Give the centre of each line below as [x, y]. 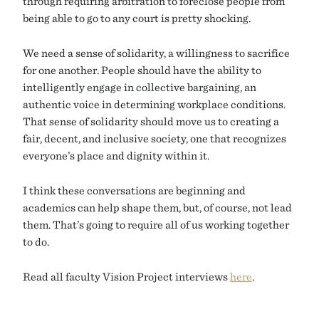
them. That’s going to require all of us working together [156, 225]
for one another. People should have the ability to [142, 70]
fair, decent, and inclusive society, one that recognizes [155, 138]
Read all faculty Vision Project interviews [126, 277]
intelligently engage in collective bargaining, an [140, 87]
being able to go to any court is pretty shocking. [137, 18]
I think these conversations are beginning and [134, 190]
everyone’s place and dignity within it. [116, 156]
